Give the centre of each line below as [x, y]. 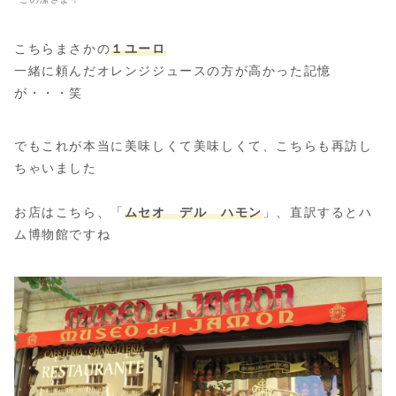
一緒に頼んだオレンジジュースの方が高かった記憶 [173, 70]
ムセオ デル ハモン [193, 212]
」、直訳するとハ [317, 212]
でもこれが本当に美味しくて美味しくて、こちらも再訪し [194, 145]
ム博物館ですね [63, 234]
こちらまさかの [63, 48]
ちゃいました [56, 168]
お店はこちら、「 [69, 212]
